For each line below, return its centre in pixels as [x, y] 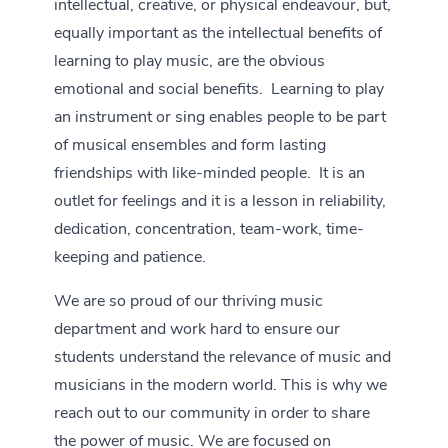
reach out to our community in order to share [212, 414]
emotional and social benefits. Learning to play [219, 90]
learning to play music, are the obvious [189, 62]
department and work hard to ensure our [197, 330]
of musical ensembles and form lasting [190, 146]
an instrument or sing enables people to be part [220, 118]
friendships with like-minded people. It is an [209, 174]
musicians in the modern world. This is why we [220, 386]
